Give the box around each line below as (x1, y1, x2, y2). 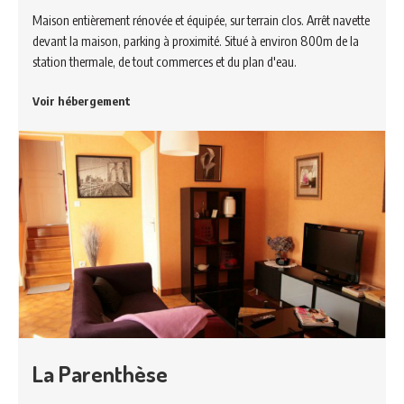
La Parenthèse (32, 359, 168, 389)
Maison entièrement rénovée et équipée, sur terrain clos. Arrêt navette (32, 11, 370, 28)
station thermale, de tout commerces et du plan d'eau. (32, 52, 297, 69)
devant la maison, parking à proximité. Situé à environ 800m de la (32, 32, 359, 49)
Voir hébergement (32, 93, 131, 108)
